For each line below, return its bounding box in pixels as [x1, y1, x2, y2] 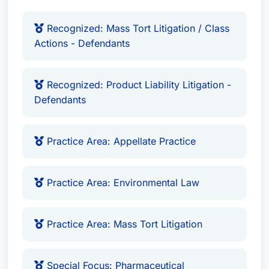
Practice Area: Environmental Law [44, 177, 199, 189]
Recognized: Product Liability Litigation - [44, 79, 231, 91]
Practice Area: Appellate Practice [44, 135, 196, 147]
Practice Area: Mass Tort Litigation [44, 218, 202, 230]
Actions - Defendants [34, 37, 130, 49]
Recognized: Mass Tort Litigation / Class [44, 22, 229, 34]
